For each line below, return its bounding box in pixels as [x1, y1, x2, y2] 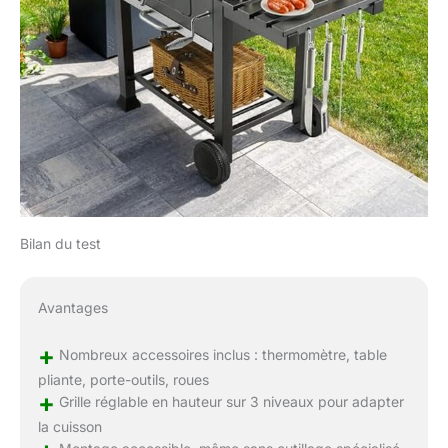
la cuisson [37, 418, 102, 436]
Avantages [37, 299, 108, 317]
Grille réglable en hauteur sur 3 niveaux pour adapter [54, 393, 404, 411]
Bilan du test [20, 235, 101, 253]
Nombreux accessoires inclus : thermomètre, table [54, 346, 387, 364]
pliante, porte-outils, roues [37, 371, 209, 389]
